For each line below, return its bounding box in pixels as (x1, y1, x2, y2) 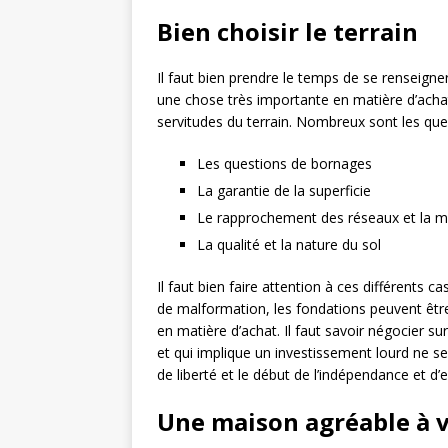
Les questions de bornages (197, 154, 372, 174)
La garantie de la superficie (197, 181, 371, 201)
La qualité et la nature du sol (197, 235, 381, 255)
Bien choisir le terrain (157, 15, 418, 49)
